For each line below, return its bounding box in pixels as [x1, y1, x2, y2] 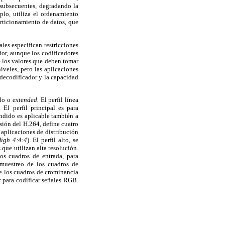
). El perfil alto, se [27, 136, 79, 144]
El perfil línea [40, 95, 79, 103]
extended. [12, 95, 41, 103]
